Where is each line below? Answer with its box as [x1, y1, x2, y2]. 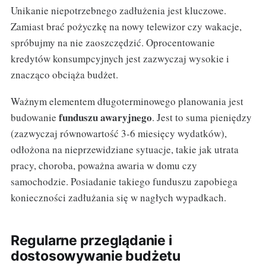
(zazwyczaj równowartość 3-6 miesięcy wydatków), [10, 126, 227, 140]
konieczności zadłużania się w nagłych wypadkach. [10, 190, 226, 204]
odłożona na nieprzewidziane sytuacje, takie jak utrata [10, 142, 239, 156]
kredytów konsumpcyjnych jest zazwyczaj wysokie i [10, 51, 229, 65]
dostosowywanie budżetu [10, 247, 180, 264]
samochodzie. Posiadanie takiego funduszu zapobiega [10, 174, 237, 188]
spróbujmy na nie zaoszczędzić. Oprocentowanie [10, 35, 215, 49]
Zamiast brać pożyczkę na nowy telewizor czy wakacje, [10, 19, 242, 33]
